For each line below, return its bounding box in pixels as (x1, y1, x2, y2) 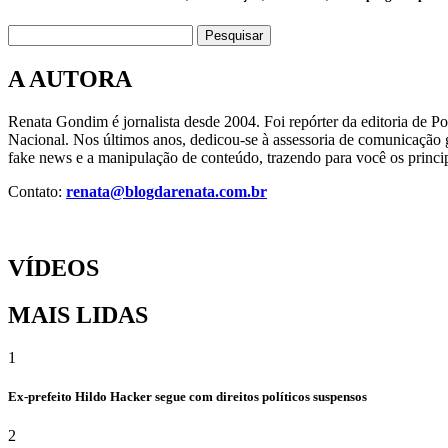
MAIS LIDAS (8, 301, 148, 328)
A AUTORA (8, 66, 132, 93)
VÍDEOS (8, 254, 99, 281)
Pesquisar (205, 28, 263, 44)
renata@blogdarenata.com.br (66, 183, 267, 200)
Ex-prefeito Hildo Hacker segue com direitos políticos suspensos (8, 388, 367, 404)
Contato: (8, 183, 66, 200)
